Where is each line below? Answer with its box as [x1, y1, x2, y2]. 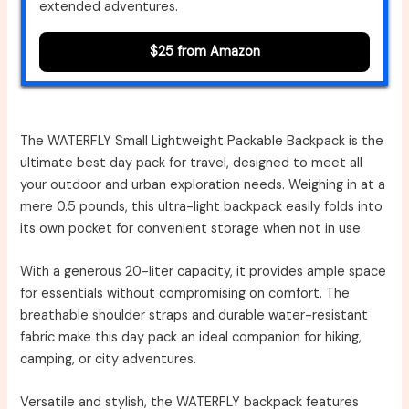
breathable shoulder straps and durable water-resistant [20, 307, 369, 325]
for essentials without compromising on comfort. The [20, 285, 351, 303]
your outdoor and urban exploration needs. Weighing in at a [20, 175, 386, 194]
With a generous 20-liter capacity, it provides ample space [20, 263, 387, 281]
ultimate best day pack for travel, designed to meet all [20, 153, 363, 172]
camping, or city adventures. [20, 351, 197, 369]
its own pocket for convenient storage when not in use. [20, 219, 364, 237]
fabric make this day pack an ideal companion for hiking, [20, 329, 362, 347]
